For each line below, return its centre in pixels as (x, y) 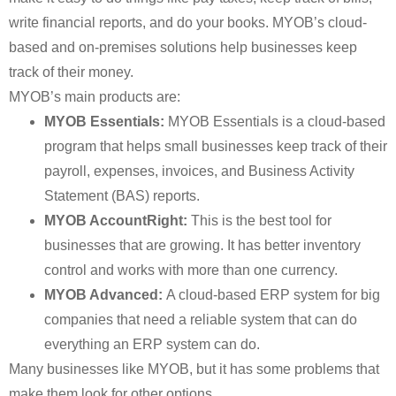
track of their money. (71, 72)
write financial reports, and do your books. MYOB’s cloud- (188, 23)
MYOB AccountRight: (116, 221)
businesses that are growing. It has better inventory (202, 245)
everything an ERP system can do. (152, 344)
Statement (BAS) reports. (122, 196)
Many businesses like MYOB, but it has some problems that (194, 369)
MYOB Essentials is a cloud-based (275, 122)
